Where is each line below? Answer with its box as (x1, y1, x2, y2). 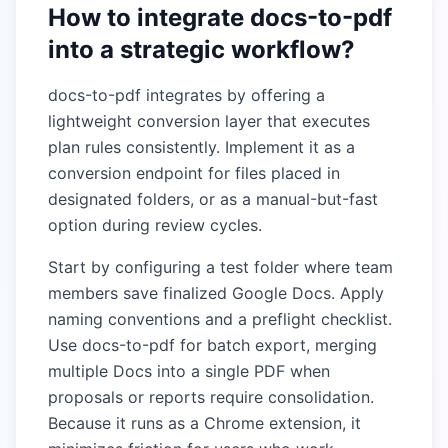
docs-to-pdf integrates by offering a (48, 85, 325, 105)
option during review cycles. (48, 215, 262, 235)
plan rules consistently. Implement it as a (48, 137, 355, 157)
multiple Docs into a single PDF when (48, 361, 330, 381)
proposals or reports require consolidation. (48, 387, 374, 407)
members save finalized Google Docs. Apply (48, 283, 384, 303)
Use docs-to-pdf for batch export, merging (48, 335, 377, 355)
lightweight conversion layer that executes (48, 111, 370, 131)
